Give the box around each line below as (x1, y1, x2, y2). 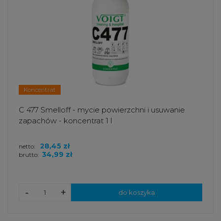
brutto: (19, 151, 39, 159)
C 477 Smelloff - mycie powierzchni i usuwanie (19, 105, 185, 115)
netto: (19, 143, 37, 150)
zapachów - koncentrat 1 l (19, 116, 112, 126)
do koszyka (118, 188, 155, 197)
